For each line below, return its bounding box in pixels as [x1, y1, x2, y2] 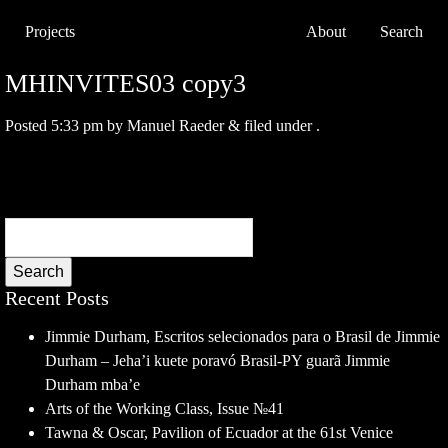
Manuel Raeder [127, 117, 224, 134]
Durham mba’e [45, 376, 140, 393]
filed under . [240, 117, 320, 134]
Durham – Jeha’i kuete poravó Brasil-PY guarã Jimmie [45, 352, 390, 369]
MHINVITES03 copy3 [5, 69, 246, 98]
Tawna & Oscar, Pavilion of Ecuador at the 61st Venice [45, 424, 393, 441]
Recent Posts [5, 287, 109, 309]
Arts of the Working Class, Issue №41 [45, 400, 284, 417]
